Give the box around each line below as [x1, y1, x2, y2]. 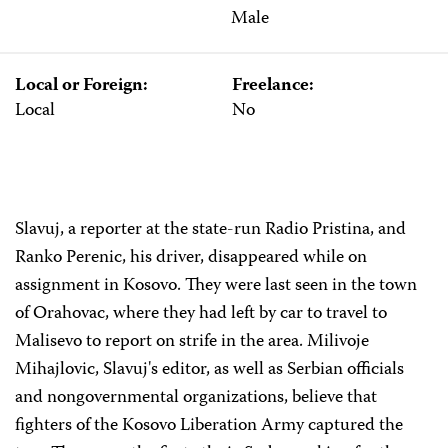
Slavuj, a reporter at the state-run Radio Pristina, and [15, 215, 406, 245]
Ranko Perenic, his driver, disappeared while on [15, 243, 367, 273]
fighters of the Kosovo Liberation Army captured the [15, 411, 403, 441]
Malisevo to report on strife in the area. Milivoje [15, 327, 369, 357]
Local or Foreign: [15, 72, 148, 101]
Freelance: [231, 72, 314, 101]
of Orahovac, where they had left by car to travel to [15, 299, 387, 329]
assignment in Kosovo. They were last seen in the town [15, 271, 417, 301]
